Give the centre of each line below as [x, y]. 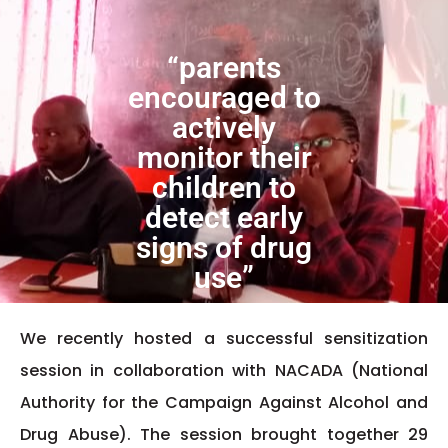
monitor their [224, 158]
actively [224, 128]
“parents [224, 68]
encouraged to [224, 98]
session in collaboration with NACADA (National [224, 371]
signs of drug [224, 248]
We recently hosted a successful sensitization [224, 339]
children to [224, 188]
